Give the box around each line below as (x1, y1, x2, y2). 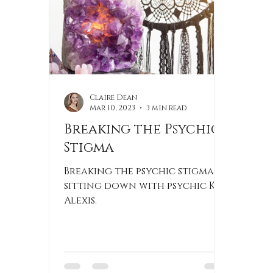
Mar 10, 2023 (90, 103, 135, 113)
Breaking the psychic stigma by (64, 165, 229, 178)
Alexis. (64, 194, 97, 207)
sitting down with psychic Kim (64, 179, 227, 193)
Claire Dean (90, 92, 137, 102)
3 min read (146, 103, 187, 113)
